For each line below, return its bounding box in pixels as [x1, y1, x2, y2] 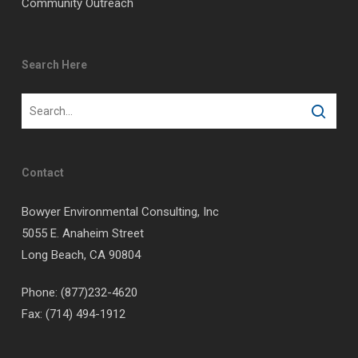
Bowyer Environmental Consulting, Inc [21, 205, 219, 219]
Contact [21, 166, 64, 179]
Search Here [21, 58, 87, 71]
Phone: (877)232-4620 [21, 285, 137, 300]
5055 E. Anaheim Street [21, 226, 144, 241]
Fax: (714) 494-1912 [21, 307, 125, 321]
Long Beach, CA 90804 [21, 248, 141, 262]
